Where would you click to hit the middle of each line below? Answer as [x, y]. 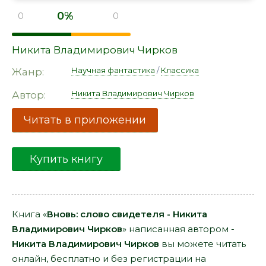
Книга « [29, 214]
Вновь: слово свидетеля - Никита [127, 214]
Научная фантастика [113, 70]
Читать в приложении [85, 120]
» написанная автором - [178, 229]
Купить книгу [66, 159]
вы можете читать [202, 244]
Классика [180, 70]
